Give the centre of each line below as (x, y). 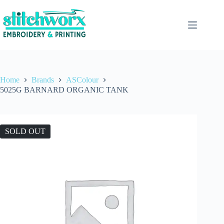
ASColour (82, 80)
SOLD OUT (25, 131)
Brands (43, 80)
